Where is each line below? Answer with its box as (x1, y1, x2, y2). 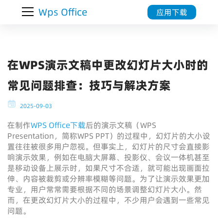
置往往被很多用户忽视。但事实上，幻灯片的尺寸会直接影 (7, 141, 210, 152)
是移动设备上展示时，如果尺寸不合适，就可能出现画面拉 (7, 163, 210, 173)
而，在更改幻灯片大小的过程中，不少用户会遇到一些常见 (7, 195, 210, 205)
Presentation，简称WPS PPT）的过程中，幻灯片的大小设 (7, 130, 210, 141)
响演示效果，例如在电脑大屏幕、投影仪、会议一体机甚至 (7, 152, 210, 163)
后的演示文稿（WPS (86, 120, 156, 130)
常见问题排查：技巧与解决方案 (7, 77, 171, 93)
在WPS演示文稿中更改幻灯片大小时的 (7, 57, 208, 73)
